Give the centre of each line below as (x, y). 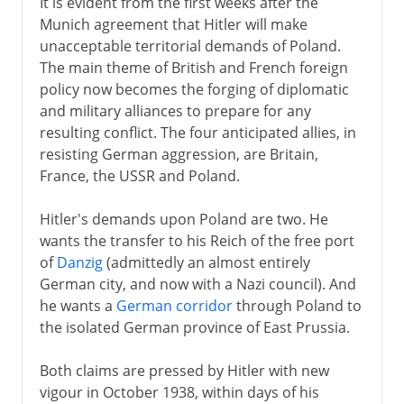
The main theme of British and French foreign (193, 67)
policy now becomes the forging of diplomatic (194, 89)
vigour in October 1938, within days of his (179, 392)
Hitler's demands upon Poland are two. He (184, 219)
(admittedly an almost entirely (206, 262)
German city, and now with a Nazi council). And (197, 284)
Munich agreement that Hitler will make (173, 24)
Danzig (79, 262)
